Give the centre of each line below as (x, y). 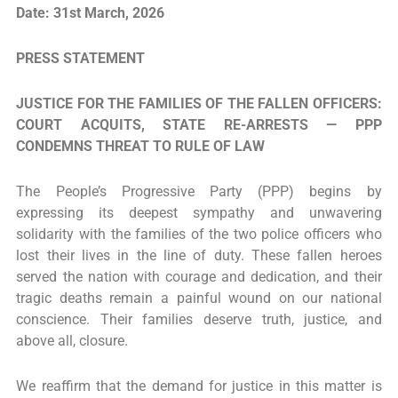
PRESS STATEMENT (81, 58)
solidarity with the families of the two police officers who (199, 235)
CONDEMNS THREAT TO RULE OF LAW (141, 146)
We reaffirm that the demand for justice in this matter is (199, 387)
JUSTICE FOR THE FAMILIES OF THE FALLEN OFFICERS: (199, 103)
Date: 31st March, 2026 (91, 13)
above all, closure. (72, 342)
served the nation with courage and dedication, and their (199, 278)
